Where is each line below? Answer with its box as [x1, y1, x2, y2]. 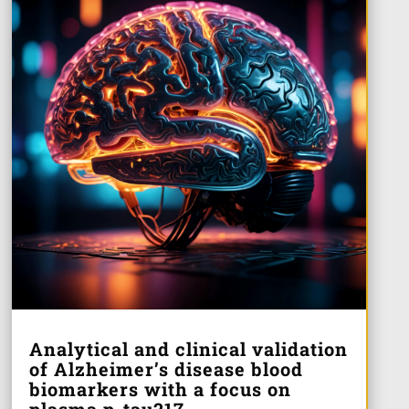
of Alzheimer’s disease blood [28, 357, 303, 382]
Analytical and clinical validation [28, 337, 348, 362]
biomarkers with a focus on [28, 377, 291, 402]
